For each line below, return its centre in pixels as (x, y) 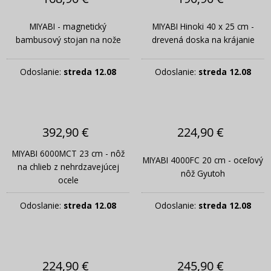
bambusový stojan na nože (68, 39)
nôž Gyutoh (203, 173)
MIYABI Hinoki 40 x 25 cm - (203, 26)
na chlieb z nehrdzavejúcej (68, 166)
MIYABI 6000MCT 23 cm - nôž (68, 153)
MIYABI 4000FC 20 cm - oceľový (203, 160)
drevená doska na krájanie (203, 39)
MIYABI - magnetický (68, 26)
